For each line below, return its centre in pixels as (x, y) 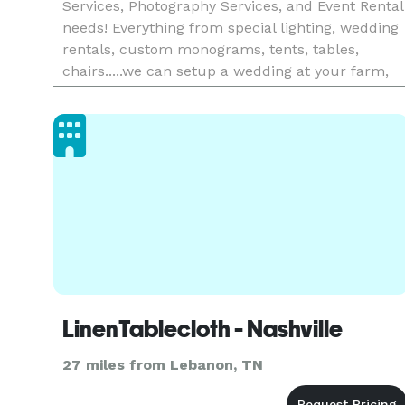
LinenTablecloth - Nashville (202, 329)
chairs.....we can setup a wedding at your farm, (226, 71)
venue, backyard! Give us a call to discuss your (226, 93)
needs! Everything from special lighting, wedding (231, 28)
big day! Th (101, 114)
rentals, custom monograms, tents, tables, (211, 49)
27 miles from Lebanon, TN (163, 365)
